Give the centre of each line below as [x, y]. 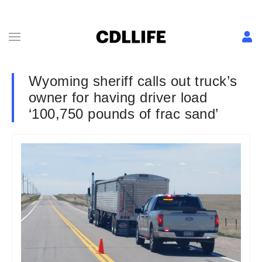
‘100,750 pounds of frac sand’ [124, 114]
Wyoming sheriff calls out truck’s [133, 81]
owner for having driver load [118, 97]
